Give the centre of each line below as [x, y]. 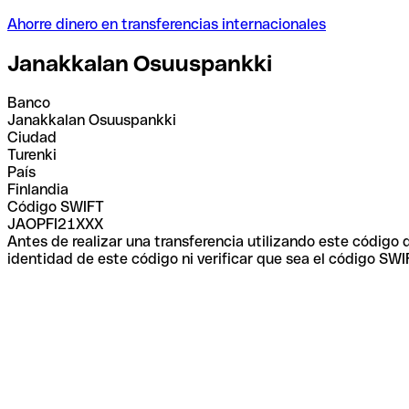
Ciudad [32, 137]
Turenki [32, 154]
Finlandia [38, 189]
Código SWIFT [56, 206]
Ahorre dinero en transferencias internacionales [167, 24]
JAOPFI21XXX [55, 224]
